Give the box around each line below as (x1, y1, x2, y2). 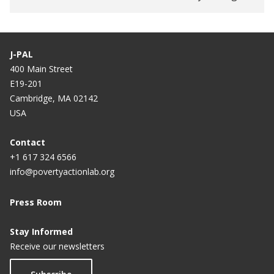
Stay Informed (10, 225, 73, 237)
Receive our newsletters (10, 240, 105, 252)
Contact (10, 136, 45, 148)
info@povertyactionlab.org (10, 165, 114, 177)
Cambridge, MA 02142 (10, 92, 98, 104)
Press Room (10, 196, 62, 208)
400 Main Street (10, 62, 73, 75)
